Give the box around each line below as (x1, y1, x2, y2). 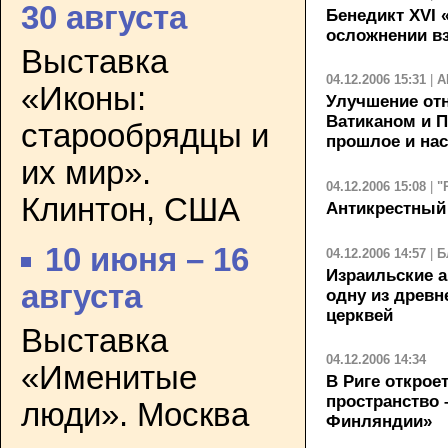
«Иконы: (21, 80, 146, 117)
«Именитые (21, 359, 197, 396)
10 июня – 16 (45, 242, 250, 279)
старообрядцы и (21, 117, 269, 154)
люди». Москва (21, 396, 249, 433)
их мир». (21, 154, 151, 191)
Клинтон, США (21, 191, 240, 228)
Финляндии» (326, 412, 432, 432)
